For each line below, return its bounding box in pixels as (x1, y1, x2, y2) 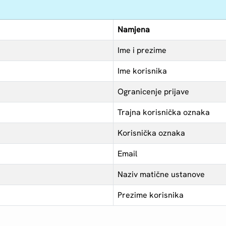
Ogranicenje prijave (118, 86, 190, 97)
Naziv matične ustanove (118, 169, 205, 180)
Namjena (118, 24, 150, 35)
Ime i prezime (118, 45, 167, 56)
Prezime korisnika (118, 190, 184, 201)
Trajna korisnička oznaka (118, 107, 210, 118)
